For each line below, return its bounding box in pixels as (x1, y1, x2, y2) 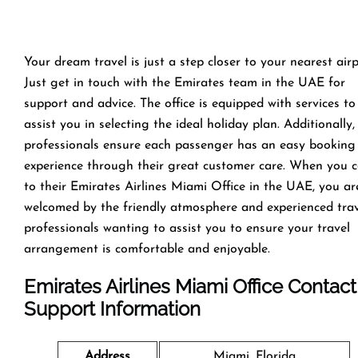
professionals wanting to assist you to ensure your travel (24, 221, 350, 235)
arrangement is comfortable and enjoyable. (24, 242, 270, 256)
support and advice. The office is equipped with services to (24, 97, 356, 110)
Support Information (24, 296, 201, 320)
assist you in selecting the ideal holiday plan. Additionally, (24, 117, 355, 131)
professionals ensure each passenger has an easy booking (24, 138, 356, 152)
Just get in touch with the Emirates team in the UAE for (24, 76, 345, 89)
